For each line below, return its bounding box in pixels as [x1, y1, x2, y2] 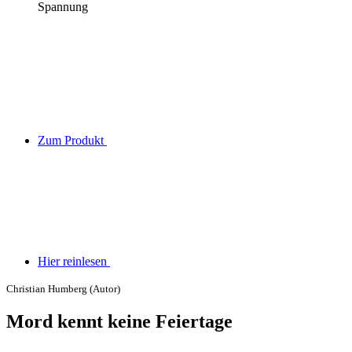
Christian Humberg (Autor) [6, 282, 120, 295]
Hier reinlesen [38, 254, 110, 268]
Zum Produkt [38, 133, 107, 147]
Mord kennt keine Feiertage [6, 310, 233, 332]
